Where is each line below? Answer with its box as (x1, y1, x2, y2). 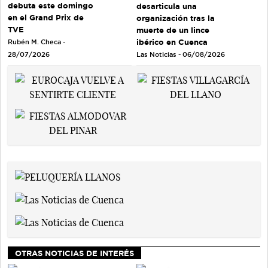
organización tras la (136, 13, 215, 22)
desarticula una (136, 1, 197, 10)
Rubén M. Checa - (8, 38, 65, 46)
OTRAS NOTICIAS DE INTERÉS (15, 248, 134, 257)
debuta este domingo (8, 1, 93, 10)
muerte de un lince (136, 25, 209, 34)
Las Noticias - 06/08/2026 (136, 50, 225, 58)
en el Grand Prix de (8, 13, 84, 22)
